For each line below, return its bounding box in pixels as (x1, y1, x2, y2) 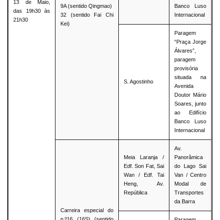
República (124, 190, 148, 196)
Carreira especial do (60, 207, 114, 214)
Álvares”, (174, 48, 196, 54)
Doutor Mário (174, 92, 207, 98)
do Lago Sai (174, 163, 207, 169)
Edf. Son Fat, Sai (124, 163, 165, 169)
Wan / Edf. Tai (124, 172, 165, 178)
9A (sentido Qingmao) (60, 3, 112, 9)
